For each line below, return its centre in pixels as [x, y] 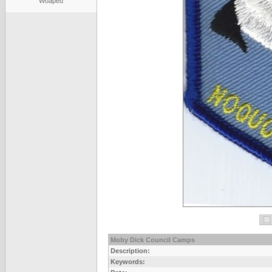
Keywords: [128, 262]
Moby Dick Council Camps [153, 240]
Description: [130, 251]
